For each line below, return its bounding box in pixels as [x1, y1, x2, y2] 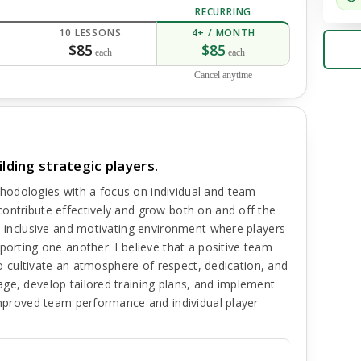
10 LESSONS [59, 26, 122, 39]
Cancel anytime [194, 69, 253, 81]
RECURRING [194, 5, 252, 19]
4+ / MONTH [191, 26, 255, 39]
